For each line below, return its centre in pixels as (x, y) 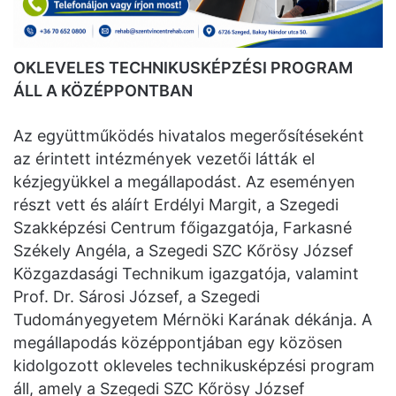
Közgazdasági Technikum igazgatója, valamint (186, 274)
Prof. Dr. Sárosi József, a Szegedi (137, 297)
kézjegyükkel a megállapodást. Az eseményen (184, 182)
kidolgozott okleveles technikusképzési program (194, 366)
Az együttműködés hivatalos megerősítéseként (189, 136)
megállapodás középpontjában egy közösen (178, 343)
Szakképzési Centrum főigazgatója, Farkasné (183, 228)
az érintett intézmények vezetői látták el (164, 159)
